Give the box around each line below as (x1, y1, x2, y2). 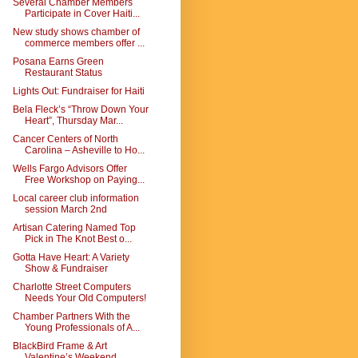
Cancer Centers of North (12, 133, 118, 145)
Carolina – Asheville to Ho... (24, 145, 145, 156)
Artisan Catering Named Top (12, 222, 136, 233)
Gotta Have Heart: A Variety (12, 252, 129, 263)
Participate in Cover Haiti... (24, 8, 140, 19)
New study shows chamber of (12, 26, 140, 38)
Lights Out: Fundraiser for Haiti (12, 86, 145, 97)
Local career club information (12, 193, 139, 204)
